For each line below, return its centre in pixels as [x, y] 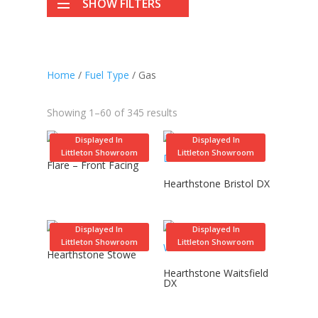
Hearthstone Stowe [91, 254]
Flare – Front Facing [92, 165]
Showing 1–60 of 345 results [112, 113]
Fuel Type [106, 75]
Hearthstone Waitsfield [216, 273]
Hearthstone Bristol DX [217, 184]
